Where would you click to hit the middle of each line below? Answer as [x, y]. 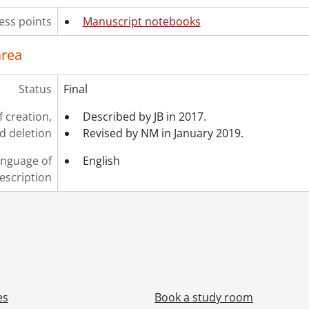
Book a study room [204, 297]
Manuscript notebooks [141, 21]
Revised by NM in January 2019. [163, 133]
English [101, 161]
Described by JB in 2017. [144, 117]
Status [35, 89]
